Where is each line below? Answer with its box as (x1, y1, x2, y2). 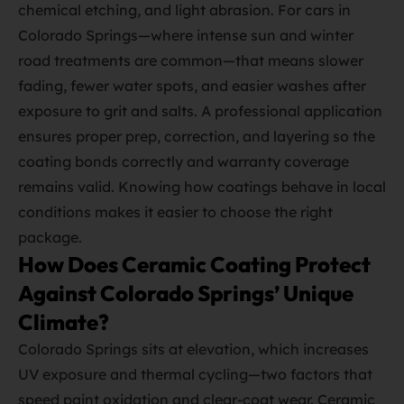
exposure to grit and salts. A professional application (18, 102, 382, 120)
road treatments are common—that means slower (18, 51, 363, 69)
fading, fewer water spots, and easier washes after (18, 77, 366, 95)
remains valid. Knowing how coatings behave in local (18, 178, 386, 196)
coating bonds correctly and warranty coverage (18, 152, 349, 170)
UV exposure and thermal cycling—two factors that (18, 365, 372, 383)
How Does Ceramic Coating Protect (18, 251, 371, 278)
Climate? (18, 308, 109, 335)
